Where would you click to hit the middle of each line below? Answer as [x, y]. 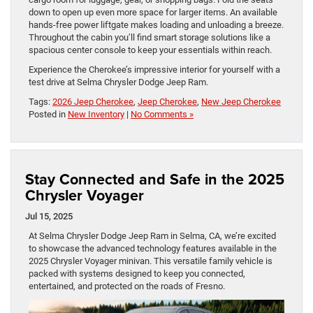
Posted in [48, 115]
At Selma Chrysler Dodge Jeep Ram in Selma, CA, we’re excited [152, 236]
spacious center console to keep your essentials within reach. [150, 50]
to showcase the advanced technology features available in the [153, 249]
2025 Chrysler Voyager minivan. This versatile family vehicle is [151, 261]
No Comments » [162, 115]
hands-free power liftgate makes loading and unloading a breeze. [156, 25]
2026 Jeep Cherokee [93, 102]
